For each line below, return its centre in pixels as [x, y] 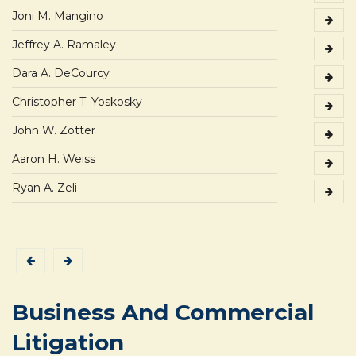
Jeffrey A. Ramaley [64, 45]
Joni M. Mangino [58, 16]
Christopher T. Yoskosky [77, 102]
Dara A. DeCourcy [61, 74]
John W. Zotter [54, 131]
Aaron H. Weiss [54, 159]
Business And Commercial [163, 313]
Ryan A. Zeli [44, 188]
